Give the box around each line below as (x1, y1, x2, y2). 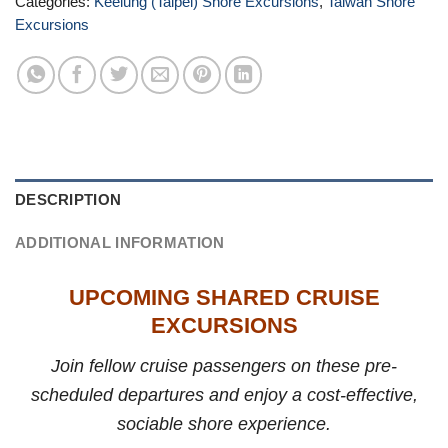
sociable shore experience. (117, 412, 331, 434)
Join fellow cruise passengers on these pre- (51, 354, 397, 376)
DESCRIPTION (15, 192, 122, 209)
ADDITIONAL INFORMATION (15, 235, 225, 252)
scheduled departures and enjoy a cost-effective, (30, 383, 418, 405)
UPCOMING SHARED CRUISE (68, 284, 380, 310)
